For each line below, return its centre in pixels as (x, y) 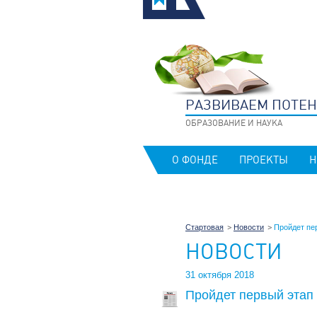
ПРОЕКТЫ (264, 160)
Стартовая (204, 227)
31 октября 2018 (220, 275)
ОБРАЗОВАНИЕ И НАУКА (234, 123)
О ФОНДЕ (195, 160)
